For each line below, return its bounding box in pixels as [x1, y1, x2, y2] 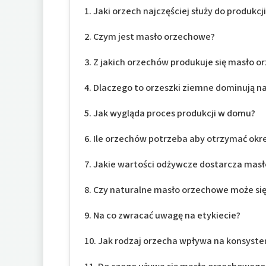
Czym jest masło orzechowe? [93, 29, 216, 43]
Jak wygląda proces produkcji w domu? [93, 106, 256, 120]
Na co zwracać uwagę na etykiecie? [93, 208, 241, 222]
